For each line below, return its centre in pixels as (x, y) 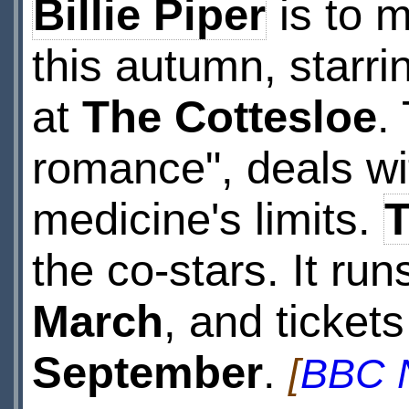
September (147, 372)
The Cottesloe (229, 117)
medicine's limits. (207, 219)
